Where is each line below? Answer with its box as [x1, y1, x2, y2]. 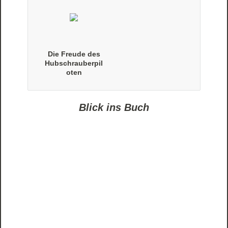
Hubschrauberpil [45, 59, 103, 68]
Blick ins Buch [79, 102, 149, 113]
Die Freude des [47, 50, 100, 59]
